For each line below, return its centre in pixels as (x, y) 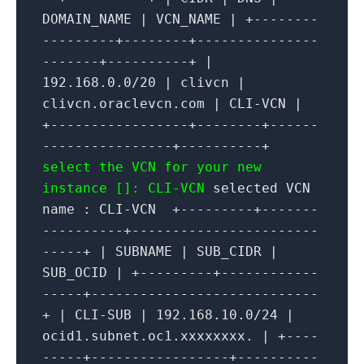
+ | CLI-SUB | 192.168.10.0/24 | (168, 315)
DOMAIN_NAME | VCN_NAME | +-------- (180, 19)
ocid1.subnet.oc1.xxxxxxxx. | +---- (180, 336)
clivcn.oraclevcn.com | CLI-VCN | (172, 104)
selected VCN (258, 188)
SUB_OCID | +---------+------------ (180, 273)
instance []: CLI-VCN (123, 188)
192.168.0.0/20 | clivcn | (144, 83)
